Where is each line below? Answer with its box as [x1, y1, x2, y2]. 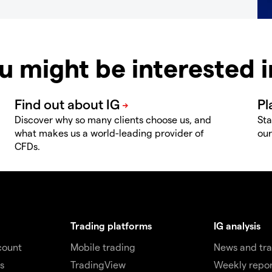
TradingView [70, 258, 126, 270]
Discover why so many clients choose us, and [15, 113, 211, 125]
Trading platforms [70, 219, 152, 231]
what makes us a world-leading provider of [15, 126, 204, 138]
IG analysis [214, 219, 261, 231]
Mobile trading [70, 240, 135, 253]
